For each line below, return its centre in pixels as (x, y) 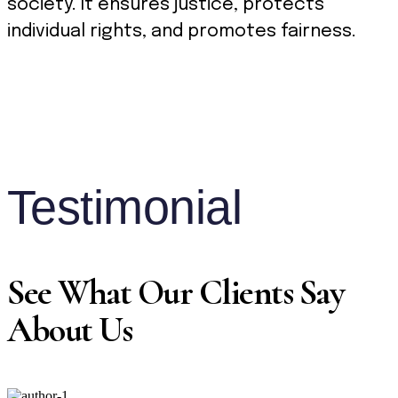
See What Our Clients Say (175, 293)
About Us (69, 330)
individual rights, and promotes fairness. (182, 32)
